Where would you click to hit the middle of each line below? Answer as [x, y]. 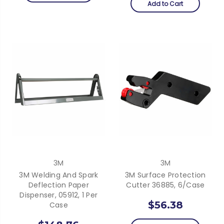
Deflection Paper [58, 185]
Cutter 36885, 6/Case [165, 185]
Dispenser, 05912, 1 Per [59, 195]
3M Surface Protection [165, 175]
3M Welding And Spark [59, 175]
